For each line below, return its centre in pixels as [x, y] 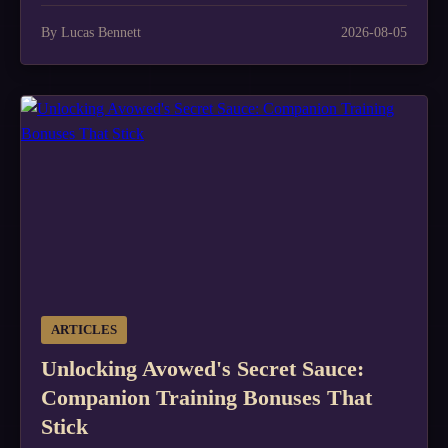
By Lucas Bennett [91, 32]
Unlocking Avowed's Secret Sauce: [202, 368]
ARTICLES [84, 330]
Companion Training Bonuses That [206, 397]
